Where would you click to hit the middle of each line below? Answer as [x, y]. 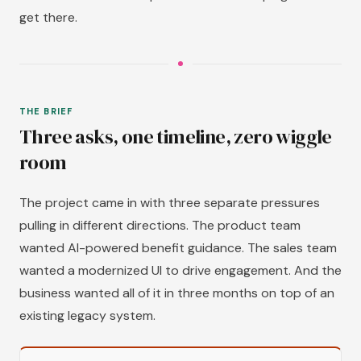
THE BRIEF [46, 111]
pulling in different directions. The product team [160, 225]
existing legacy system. [87, 315]
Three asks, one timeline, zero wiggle [176, 137]
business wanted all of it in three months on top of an [177, 293]
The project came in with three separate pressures [170, 203]
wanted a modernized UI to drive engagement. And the [180, 270]
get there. [48, 17]
